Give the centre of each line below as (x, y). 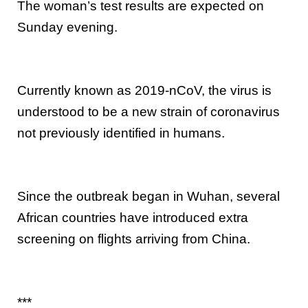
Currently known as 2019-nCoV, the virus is (144, 90)
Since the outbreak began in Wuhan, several (148, 196)
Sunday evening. (67, 27)
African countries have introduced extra (133, 217)
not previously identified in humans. (121, 133)
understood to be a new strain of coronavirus (148, 111)
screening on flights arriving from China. (134, 239)
